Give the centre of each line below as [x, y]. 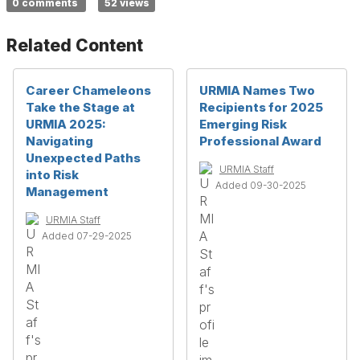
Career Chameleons [88, 90]
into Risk [52, 175]
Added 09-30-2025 [261, 185]
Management [67, 192]
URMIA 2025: [66, 124]
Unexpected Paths [83, 158]
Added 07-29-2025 [87, 236]
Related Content [75, 45]
